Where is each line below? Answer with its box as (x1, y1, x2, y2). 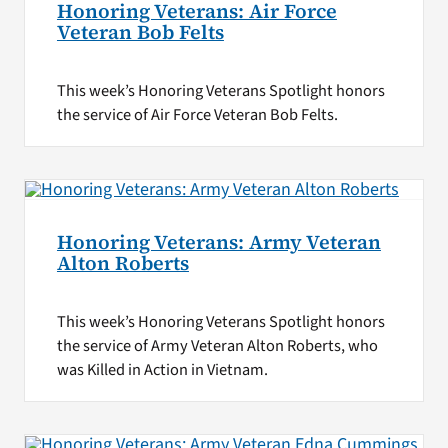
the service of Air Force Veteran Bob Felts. (56, 102, 338, 127)
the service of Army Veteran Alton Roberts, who (56, 334, 378, 359)
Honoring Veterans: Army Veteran (56, 228, 381, 256)
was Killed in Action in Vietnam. (56, 358, 268, 383)
